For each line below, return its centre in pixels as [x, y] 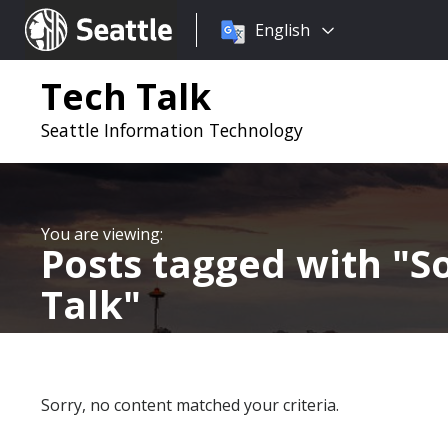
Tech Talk [126, 96]
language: [233, 54]
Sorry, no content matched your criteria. [190, 405]
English [282, 30]
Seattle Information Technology [172, 130]
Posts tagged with [216, 263]
